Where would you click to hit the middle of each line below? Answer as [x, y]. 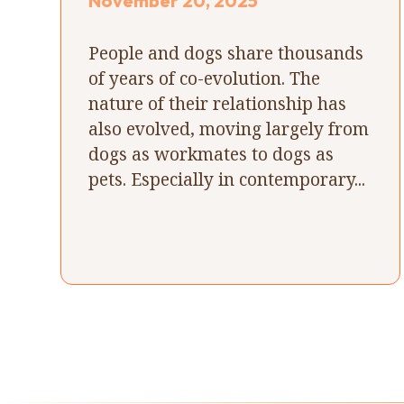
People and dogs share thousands [226, 52]
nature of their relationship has [218, 103]
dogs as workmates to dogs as [211, 153]
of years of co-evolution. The [205, 78]
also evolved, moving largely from [229, 128]
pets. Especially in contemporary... [227, 179]
